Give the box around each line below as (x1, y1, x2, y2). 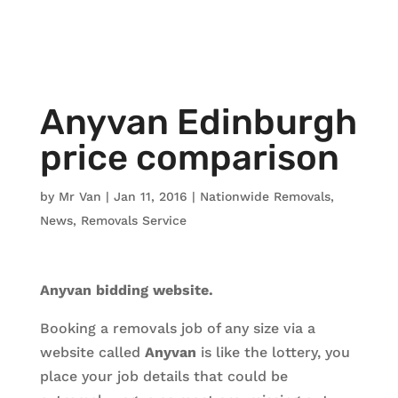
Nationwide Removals (199, 189, 330, 203)
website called (39, 344, 145, 361)
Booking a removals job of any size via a (39, 320, 315, 337)
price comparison (39, 137, 339, 179)
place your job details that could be (39, 368, 288, 385)
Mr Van (58, 189, 101, 203)
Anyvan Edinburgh (39, 101, 357, 143)
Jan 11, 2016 (113, 189, 187, 203)
